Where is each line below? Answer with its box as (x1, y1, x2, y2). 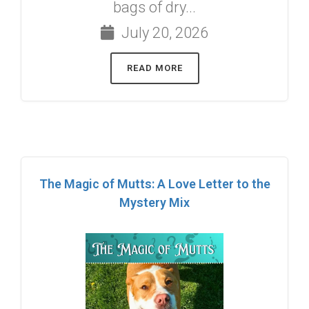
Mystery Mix (119, 195, 190, 210)
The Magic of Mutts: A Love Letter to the (39, 176, 270, 191)
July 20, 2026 (118, 23, 208, 41)
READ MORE (126, 62, 183, 73)
